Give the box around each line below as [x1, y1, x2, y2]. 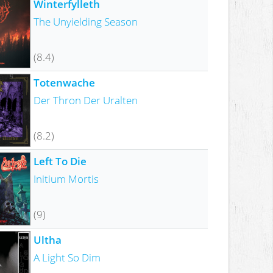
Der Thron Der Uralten [33, 92, 138, 107]
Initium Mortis [33, 171, 99, 186]
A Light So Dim [33, 249, 101, 264]
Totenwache [33, 74, 95, 90]
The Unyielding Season [33, 13, 138, 29]
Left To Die [33, 153, 87, 168]
